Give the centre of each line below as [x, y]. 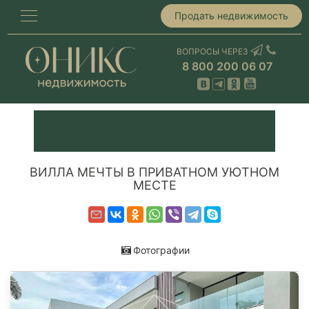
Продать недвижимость [231, 15]
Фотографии [161, 250]
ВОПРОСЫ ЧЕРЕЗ [214, 51]
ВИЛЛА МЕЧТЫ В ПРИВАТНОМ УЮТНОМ [154, 172]
